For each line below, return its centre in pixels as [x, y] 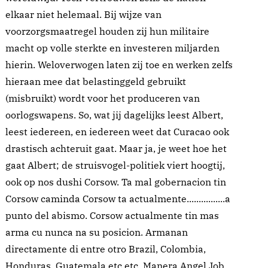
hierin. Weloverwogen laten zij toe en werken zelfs [119, 65]
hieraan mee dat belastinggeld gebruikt [96, 82]
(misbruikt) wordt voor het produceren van [103, 98]
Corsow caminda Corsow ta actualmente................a [118, 199]
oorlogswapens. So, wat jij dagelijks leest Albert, [114, 115]
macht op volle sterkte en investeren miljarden [112, 48]
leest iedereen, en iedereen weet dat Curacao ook [117, 132]
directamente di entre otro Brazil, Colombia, [106, 249]
